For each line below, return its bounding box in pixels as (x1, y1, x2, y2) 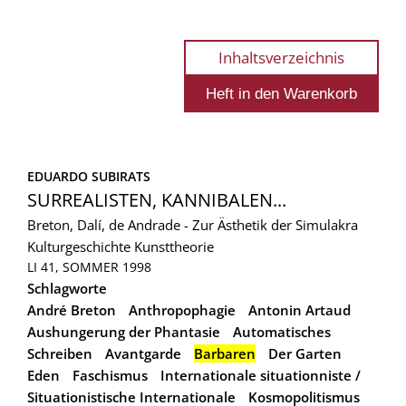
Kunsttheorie (134, 237, 214, 256)
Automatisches (233, 322, 331, 341)
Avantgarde (105, 343, 181, 362)
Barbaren (194, 343, 256, 362)
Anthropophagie (129, 300, 236, 319)
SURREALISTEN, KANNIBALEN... (27, 187, 286, 212)
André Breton (27, 300, 116, 319)
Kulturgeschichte (27, 237, 130, 256)
